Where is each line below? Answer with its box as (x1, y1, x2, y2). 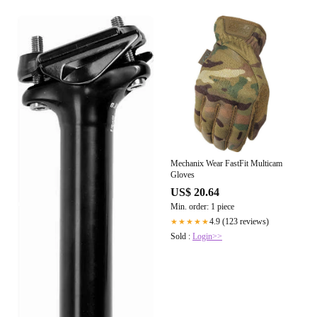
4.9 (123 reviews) (209, 217, 269, 227)
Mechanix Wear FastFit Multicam (171, 158, 282, 169)
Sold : (171, 231, 192, 242)
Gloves (171, 170, 195, 180)
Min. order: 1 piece (171, 202, 234, 212)
